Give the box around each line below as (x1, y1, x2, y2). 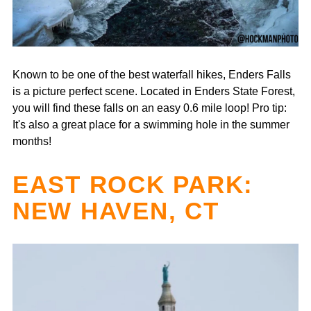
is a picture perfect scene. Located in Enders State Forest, (12, 84, 295, 97)
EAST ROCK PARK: (12, 170, 254, 198)
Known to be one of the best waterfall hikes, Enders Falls (12, 67, 291, 81)
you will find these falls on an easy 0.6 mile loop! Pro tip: (12, 101, 287, 114)
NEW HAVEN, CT (12, 196, 219, 224)
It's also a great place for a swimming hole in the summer (12, 117, 289, 131)
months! (12, 134, 51, 147)
